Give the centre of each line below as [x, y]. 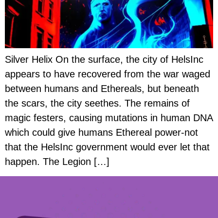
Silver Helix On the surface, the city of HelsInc [104, 60]
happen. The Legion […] [57, 162]
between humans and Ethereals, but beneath [102, 89]
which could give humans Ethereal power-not [101, 133]
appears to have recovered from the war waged [108, 74]
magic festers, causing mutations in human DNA [109, 118]
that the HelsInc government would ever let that [107, 147]
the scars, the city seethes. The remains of [97, 103]
